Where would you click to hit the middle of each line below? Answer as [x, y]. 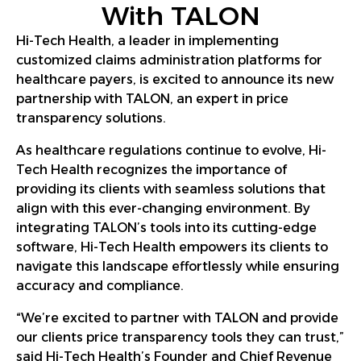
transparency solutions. [91, 118]
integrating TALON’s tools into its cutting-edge [166, 227]
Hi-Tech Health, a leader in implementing [147, 40]
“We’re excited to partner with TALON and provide [177, 317]
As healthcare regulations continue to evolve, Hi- [171, 150]
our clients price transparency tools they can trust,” [180, 337]
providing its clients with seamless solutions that [171, 189]
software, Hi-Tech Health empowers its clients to [172, 247]
